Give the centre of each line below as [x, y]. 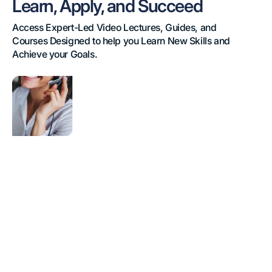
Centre [24, 93]
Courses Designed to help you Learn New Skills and [121, 41]
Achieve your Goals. [55, 55]
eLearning [30, 116]
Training [26, 104]
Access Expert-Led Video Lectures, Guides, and [114, 28]
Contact [27, 81]
